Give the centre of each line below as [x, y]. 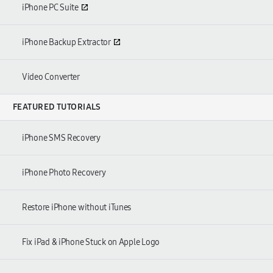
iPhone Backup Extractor [66, 43]
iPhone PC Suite [50, 8]
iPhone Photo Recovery [64, 173]
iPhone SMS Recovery [61, 138]
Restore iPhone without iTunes [77, 208]
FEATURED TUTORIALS [57, 107]
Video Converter [51, 77]
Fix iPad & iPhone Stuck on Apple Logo [91, 243]
